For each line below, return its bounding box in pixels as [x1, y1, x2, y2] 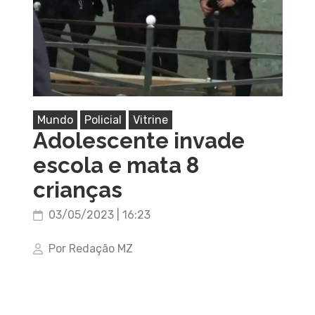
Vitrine [132, 113, 168, 127]
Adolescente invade [32, 128, 245, 153]
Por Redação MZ [48, 242, 133, 255]
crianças [32, 177, 122, 202]
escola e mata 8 [32, 153, 199, 178]
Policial [84, 113, 122, 127]
